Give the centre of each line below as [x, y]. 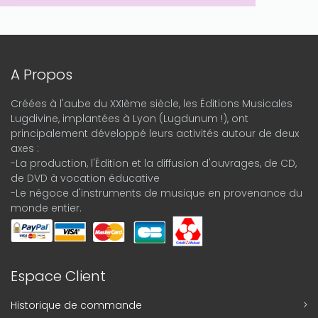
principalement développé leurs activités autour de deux [155, 133]
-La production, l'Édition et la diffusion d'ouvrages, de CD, [154, 163]
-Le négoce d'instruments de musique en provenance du [157, 193]
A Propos [42, 75]
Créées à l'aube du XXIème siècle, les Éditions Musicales [152, 104]
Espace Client [58, 276]
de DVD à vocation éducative [85, 178]
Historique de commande [76, 305]
